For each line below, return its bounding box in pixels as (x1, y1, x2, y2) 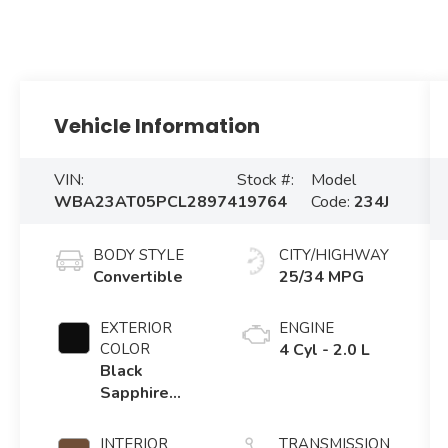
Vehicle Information (54, 111, 261, 140)
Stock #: (237, 169, 295, 192)
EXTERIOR (100, 318, 173, 339)
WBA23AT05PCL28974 (54, 191, 238, 214)
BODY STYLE (93, 245, 185, 266)
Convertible (93, 266, 184, 289)
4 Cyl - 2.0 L (278, 339, 370, 362)
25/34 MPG (278, 266, 364, 289)
